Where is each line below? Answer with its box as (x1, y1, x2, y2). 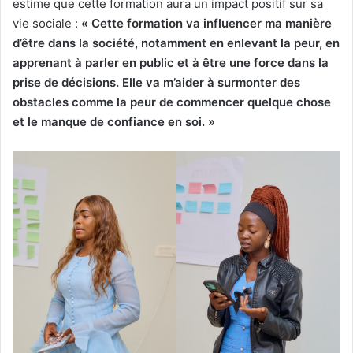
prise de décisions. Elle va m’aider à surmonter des (13, 74, 300, 90)
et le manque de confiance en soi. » (13, 113, 215, 129)
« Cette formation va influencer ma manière (81, 15, 332, 31)
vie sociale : (13, 15, 81, 31)
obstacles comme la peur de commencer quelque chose (13, 94, 331, 110)
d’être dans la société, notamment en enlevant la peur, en (13, 35, 340, 50)
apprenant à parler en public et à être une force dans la (13, 54, 329, 70)
